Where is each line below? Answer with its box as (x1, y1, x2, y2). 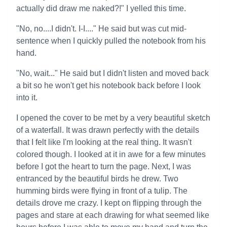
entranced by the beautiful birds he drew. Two (16, 174, 178, 183)
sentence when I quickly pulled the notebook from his (16, 36, 206, 45)
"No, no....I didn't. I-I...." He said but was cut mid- (16, 24, 186, 33)
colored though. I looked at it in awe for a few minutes (16, 150, 206, 159)
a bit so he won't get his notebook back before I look (16, 81, 201, 90)
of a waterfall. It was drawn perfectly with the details (16, 126, 199, 134)
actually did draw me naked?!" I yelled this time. (16, 4, 186, 13)
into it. (16, 93, 37, 102)
